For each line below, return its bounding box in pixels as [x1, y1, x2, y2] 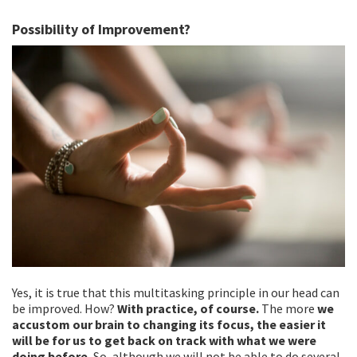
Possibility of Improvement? [12, 19, 190, 38]
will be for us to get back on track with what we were [12, 332, 316, 349]
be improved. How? [12, 300, 117, 317]
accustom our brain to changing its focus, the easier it [12, 316, 326, 333]
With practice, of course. [117, 300, 259, 317]
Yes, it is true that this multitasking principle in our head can [12, 284, 339, 301]
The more [259, 300, 317, 317]
